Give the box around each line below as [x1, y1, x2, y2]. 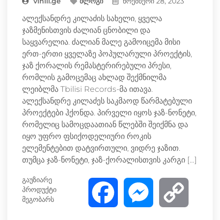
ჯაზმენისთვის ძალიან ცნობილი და [22, 25, 150, 35]
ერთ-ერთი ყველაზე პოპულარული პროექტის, [22, 49, 192, 58]
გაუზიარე [22, 175, 52, 184]
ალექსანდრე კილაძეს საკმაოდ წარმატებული [22, 96, 192, 106]
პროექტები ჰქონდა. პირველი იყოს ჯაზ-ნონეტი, [22, 108, 196, 117]
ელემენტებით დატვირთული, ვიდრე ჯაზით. [22, 143, 180, 153]
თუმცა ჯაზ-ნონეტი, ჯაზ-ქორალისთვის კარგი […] [22, 155, 197, 165]
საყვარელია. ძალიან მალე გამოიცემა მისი [22, 37, 180, 47]
